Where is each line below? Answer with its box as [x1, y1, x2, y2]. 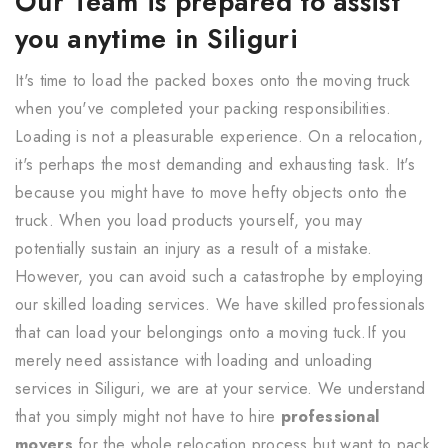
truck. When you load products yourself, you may [15, 208, 363, 232]
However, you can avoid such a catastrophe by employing [15, 264, 424, 288]
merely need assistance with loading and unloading [15, 348, 373, 372]
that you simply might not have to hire [15, 404, 276, 428]
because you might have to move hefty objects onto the [15, 180, 407, 204]
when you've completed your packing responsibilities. [15, 96, 392, 120]
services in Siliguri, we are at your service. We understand [15, 376, 426, 400]
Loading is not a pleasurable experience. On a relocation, [15, 124, 424, 148]
